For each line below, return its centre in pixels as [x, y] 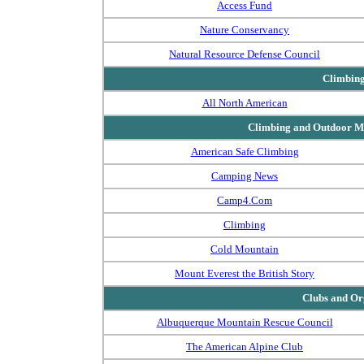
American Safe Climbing [245, 152]
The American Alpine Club [245, 347]
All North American [245, 103]
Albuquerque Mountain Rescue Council [245, 322]
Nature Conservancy [245, 30]
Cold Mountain [245, 249]
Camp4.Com [245, 200]
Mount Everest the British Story [245, 273]
